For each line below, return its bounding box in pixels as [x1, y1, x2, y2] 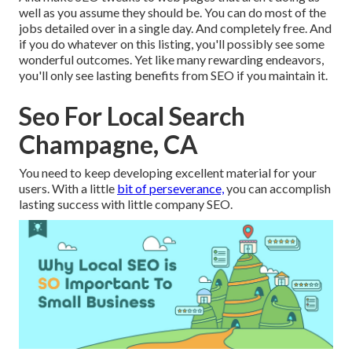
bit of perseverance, [117, 181, 224, 196]
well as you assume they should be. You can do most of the [19, 5, 326, 20]
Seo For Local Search [19, 101, 245, 132]
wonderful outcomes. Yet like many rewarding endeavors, [19, 52, 324, 68]
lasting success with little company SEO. [19, 196, 233, 212]
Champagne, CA [19, 129, 198, 160]
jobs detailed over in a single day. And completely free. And [19, 20, 332, 36]
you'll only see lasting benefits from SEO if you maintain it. [19, 68, 328, 83]
